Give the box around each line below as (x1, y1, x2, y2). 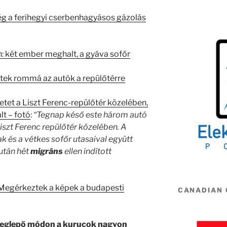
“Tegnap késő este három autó (33, 109, 147, 120)
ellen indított (63, 146, 111, 156)
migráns (30, 146, 63, 156)
